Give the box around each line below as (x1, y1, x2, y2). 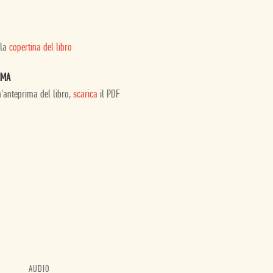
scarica (73, 88, 97, 101)
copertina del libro (9, 41, 72, 54)
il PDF (97, 88, 120, 101)
